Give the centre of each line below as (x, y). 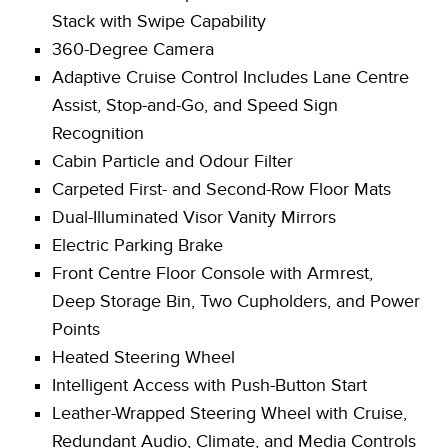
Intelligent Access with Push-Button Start (209, 385)
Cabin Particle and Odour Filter (172, 161)
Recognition (98, 133)
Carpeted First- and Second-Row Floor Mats (221, 189)
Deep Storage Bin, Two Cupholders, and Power (236, 301)
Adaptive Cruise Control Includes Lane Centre (230, 77)
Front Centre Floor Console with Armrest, (212, 273)
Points (76, 329)
